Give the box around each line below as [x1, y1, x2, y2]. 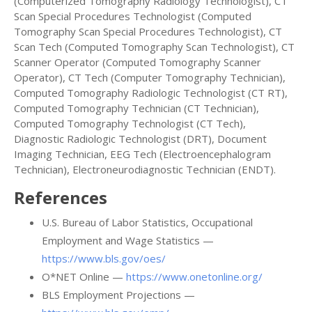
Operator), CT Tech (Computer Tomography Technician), [14, 70, 286, 85]
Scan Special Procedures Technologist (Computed [14, 9, 251, 24]
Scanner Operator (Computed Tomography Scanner [14, 55, 261, 70]
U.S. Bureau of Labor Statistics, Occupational [42, 215, 253, 230]
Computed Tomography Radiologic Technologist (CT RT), [14, 86, 288, 100]
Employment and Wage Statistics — [42, 233, 214, 248]
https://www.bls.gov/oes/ [42, 251, 166, 266]
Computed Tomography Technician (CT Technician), [14, 101, 259, 116]
